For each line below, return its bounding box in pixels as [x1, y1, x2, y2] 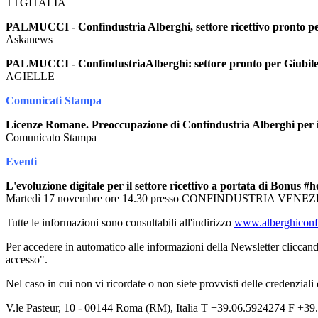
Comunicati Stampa [6, 94, 102, 106]
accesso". [6, 253, 48, 265]
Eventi [6, 155, 37, 168]
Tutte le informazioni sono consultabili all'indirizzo [6, 216, 234, 229]
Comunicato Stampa [6, 131, 97, 143]
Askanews [6, 33, 53, 45]
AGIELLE [6, 70, 55, 82]
